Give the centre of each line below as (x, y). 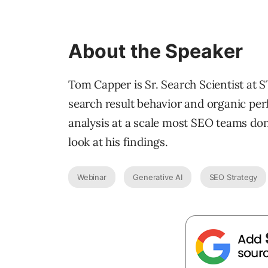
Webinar (92, 177)
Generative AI (158, 177)
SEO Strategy (233, 177)
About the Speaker (156, 51)
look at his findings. (118, 142)
